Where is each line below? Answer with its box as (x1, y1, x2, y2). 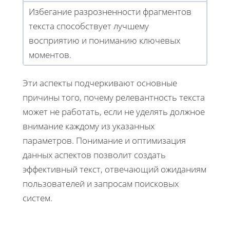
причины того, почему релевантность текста (23, 91, 205, 103)
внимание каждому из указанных (23, 120, 155, 132)
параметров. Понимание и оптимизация (23, 134, 186, 146)
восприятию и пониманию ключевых (29, 34, 180, 46)
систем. (23, 191, 52, 204)
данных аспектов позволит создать (23, 148, 166, 161)
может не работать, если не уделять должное (23, 105, 205, 118)
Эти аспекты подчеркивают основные (23, 76, 177, 89)
